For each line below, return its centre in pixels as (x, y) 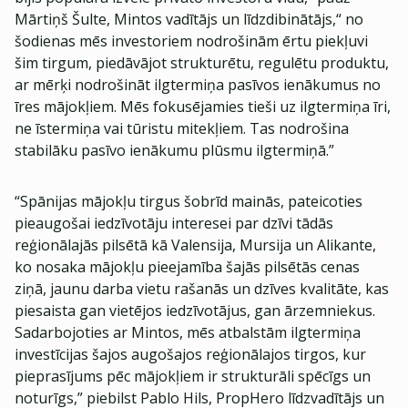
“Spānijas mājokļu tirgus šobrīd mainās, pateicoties (189, 201)
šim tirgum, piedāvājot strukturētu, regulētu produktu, (202, 63)
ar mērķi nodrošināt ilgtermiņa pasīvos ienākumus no (198, 85)
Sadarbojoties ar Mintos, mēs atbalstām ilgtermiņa (188, 332)
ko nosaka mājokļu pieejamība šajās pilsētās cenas (187, 267)
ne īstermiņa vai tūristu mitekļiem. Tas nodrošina (182, 128)
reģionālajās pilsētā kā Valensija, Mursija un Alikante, (195, 245)
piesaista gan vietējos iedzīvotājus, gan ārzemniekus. (195, 311)
